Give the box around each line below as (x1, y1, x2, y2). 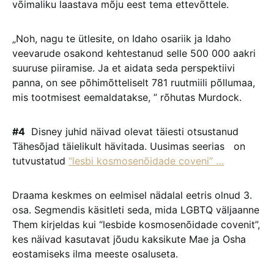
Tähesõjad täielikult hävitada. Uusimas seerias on (12, 140, 245, 152)
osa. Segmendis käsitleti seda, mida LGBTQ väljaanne (12, 204, 259, 216)
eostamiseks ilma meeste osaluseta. (12, 248, 178, 260)
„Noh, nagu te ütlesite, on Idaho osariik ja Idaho (12, 32, 231, 45)
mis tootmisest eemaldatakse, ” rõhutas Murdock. (12, 91, 242, 103)
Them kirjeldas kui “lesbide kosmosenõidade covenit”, (12, 218, 260, 231)
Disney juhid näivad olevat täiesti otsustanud (25, 125, 239, 138)
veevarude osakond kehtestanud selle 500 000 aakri (12, 47, 256, 59)
